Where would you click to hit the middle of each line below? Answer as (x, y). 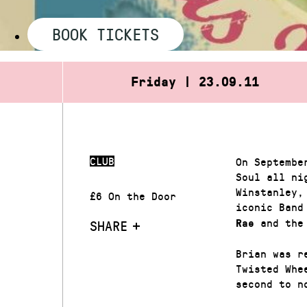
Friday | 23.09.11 (195, 82)
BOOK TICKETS (106, 33)
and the (279, 222)
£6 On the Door (133, 195)
